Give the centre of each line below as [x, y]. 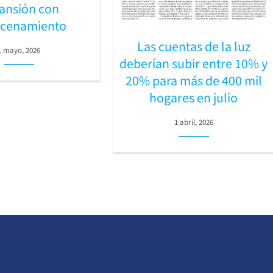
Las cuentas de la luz [193, 47]
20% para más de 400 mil [193, 81]
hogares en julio [194, 98]
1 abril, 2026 [193, 122]
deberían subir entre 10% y [194, 64]
